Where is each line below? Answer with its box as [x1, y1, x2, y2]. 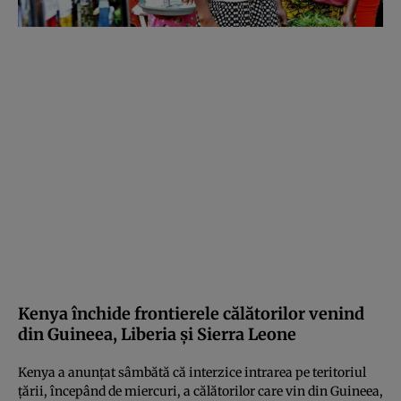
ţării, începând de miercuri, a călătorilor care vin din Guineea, [18, 382, 383, 399]
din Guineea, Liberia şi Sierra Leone [18, 323, 296, 345]
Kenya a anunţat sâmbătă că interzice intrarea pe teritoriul [18, 363, 366, 380]
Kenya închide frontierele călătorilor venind [18, 303, 364, 324]
